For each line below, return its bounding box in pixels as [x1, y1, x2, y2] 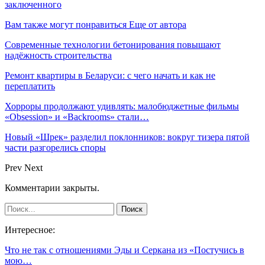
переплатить [5, 80, 55, 91]
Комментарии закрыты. [5, 182, 99, 193]
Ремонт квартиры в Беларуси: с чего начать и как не [5, 70, 215, 80]
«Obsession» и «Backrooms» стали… [5, 111, 149, 122]
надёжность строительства [5, 50, 112, 60]
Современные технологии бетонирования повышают [5, 39, 221, 50]
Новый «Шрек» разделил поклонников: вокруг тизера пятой [5, 131, 250, 142]
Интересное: [5, 224, 55, 235]
